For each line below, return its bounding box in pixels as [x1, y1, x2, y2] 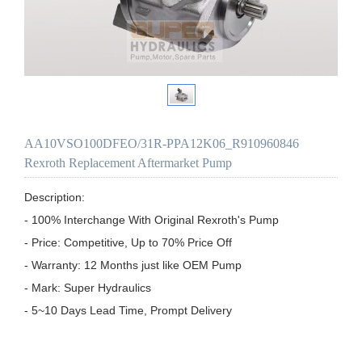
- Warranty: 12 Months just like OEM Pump [24, 258, 242, 271]
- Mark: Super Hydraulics [24, 280, 151, 294]
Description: [24, 190, 85, 204]
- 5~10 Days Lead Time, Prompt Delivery [24, 303, 232, 317]
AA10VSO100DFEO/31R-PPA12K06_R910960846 [24, 136, 299, 150]
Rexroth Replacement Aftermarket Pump [24, 155, 232, 170]
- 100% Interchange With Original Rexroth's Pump [24, 213, 279, 226]
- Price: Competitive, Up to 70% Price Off [24, 235, 232, 249]
